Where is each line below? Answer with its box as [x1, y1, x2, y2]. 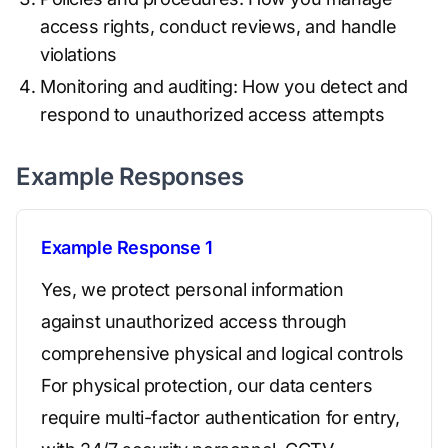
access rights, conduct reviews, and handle [40, 16, 397, 37]
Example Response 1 [41, 237, 213, 258]
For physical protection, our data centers [41, 375, 373, 396]
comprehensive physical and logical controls [41, 343, 404, 364]
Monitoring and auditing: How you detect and [40, 76, 408, 97]
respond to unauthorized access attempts [40, 104, 385, 125]
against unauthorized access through [41, 311, 348, 332]
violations [40, 44, 117, 65]
